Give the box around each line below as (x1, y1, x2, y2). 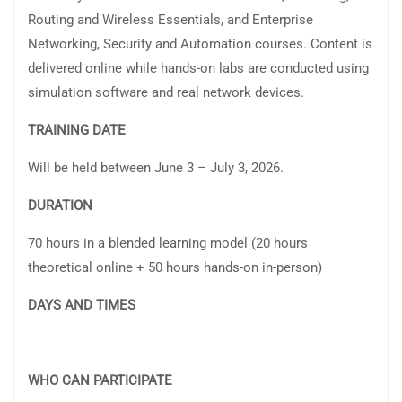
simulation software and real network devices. (28, 84, 304, 101)
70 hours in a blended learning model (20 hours (28, 235, 308, 252)
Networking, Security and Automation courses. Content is (28, 36, 372, 53)
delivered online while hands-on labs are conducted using (28, 60, 369, 77)
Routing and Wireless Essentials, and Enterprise (28, 12, 313, 29)
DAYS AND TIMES (28, 297, 258, 314)
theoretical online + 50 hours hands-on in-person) (28, 259, 322, 276)
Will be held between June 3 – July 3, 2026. (28, 160, 284, 177)
